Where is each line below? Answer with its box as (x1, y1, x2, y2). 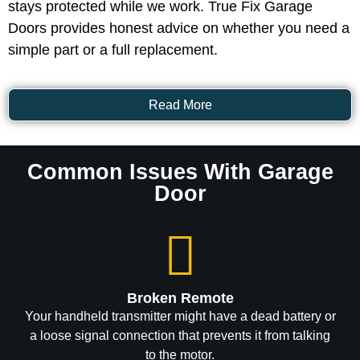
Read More (148, 98, 212, 112)
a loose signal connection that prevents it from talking (30, 329, 330, 343)
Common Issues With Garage (27, 160, 333, 185)
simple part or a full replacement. (8, 42, 218, 58)
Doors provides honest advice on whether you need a (8, 20, 350, 36)
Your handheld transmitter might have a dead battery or (24, 309, 336, 324)
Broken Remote (126, 290, 234, 307)
